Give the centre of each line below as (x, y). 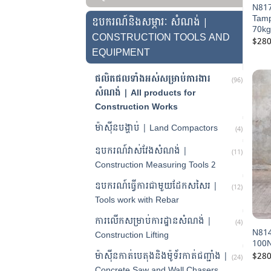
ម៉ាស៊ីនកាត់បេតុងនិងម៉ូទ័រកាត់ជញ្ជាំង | (162, 256)
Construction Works (136, 106)
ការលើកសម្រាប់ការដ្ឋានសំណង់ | (153, 220)
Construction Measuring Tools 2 (155, 164)
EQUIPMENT (121, 52)
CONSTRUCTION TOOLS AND (161, 37)
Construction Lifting (132, 234)
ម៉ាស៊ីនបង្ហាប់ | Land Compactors (156, 127)
